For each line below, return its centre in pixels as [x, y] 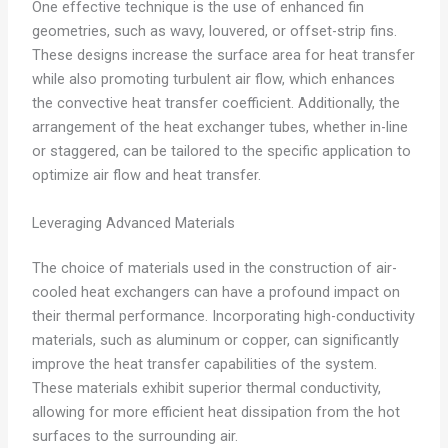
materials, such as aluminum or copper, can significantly [215, 340]
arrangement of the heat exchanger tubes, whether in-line [219, 127]
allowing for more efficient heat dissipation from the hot [215, 412]
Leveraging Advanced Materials [133, 222]
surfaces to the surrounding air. [134, 436]
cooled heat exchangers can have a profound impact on [215, 292]
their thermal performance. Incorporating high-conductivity [223, 316]
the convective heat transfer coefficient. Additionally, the [215, 103]
